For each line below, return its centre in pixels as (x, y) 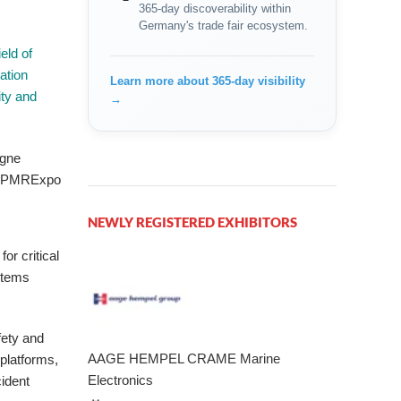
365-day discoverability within (215, 9)
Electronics (121, 380)
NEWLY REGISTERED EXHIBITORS (193, 222)
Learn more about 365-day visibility (208, 81)
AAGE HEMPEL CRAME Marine (184, 358)
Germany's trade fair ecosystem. (224, 26)
